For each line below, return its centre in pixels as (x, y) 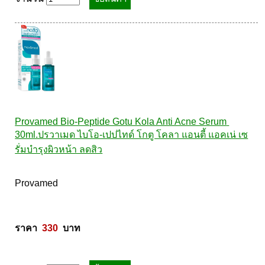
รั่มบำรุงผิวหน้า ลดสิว (59, 149)
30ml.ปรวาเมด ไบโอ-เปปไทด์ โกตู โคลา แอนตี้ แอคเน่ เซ (132, 135)
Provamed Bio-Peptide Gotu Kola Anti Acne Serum (121, 122)
